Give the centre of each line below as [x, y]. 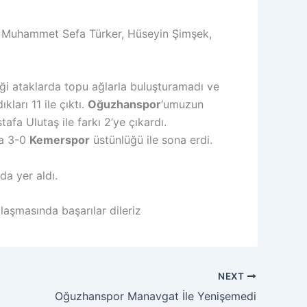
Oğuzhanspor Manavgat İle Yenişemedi [156, 296]
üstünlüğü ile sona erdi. [151, 140]
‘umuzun [182, 105]
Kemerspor [60, 140]
